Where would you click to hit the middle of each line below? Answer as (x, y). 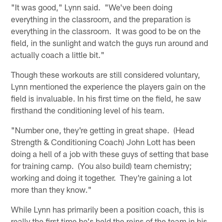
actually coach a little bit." (58, 54)
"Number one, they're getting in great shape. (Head (103, 130)
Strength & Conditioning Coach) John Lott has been (103, 141)
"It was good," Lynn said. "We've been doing (92, 7)
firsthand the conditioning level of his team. (88, 110)
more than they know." (52, 189)
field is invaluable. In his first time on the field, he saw (106, 98)
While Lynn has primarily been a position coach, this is (108, 209)
